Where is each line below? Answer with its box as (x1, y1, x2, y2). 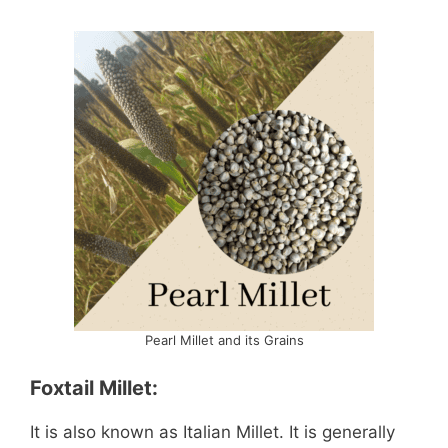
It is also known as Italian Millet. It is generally (30, 421, 395, 442)
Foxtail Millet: (30, 375, 158, 400)
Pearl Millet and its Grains (144, 332, 304, 349)
